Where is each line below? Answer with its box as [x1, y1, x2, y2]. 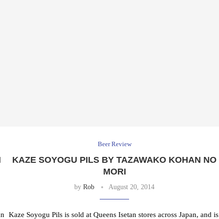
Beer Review [97, 140, 131, 148]
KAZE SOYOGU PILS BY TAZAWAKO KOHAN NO [12, 155, 217, 165]
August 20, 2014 [109, 183, 155, 191]
